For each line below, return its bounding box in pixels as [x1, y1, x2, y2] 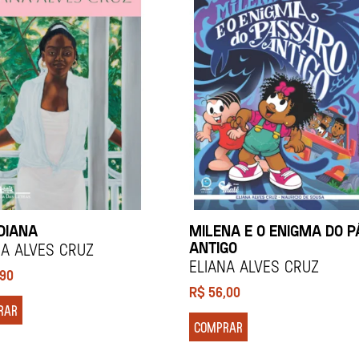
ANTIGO [188, 237, 237, 257]
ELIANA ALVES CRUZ [188, 256, 319, 276]
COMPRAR [193, 318, 243, 337]
